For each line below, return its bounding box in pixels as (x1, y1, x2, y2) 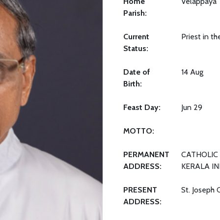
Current (123, 31, 149, 41)
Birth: (123, 79, 142, 88)
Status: (123, 43, 148, 53)
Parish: (123, 8, 147, 18)
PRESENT (123, 185, 157, 194)
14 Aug (181, 67, 203, 77)
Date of (123, 67, 150, 77)
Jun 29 (181, 102, 202, 112)
